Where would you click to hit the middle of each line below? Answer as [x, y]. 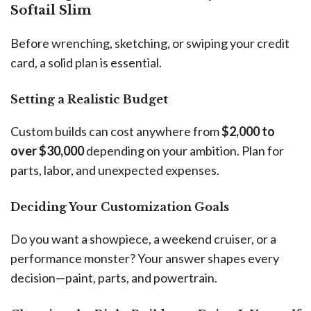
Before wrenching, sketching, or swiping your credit [150, 43]
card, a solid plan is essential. [86, 62]
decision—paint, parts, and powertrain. [114, 277]
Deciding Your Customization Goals [120, 207]
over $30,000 [47, 150]
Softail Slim [51, 10]
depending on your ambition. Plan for [184, 150]
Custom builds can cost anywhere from [116, 131]
